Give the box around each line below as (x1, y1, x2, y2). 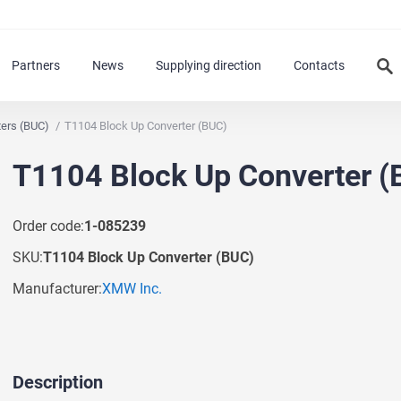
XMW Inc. (102, 279, 162, 297)
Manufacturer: (13, 279, 102, 297)
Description (13, 371, 103, 393)
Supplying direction (156, 58, 261, 73)
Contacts (294, 58, 345, 73)
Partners (12, 58, 60, 73)
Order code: (13, 217, 84, 235)
